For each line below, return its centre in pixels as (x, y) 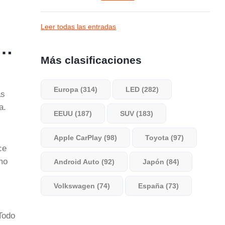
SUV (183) (137, 114)
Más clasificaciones (91, 60)
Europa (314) (76, 89)
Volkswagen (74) (82, 186)
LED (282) (142, 89)
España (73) (159, 186)
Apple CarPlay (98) (86, 138)
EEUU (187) (73, 114)
